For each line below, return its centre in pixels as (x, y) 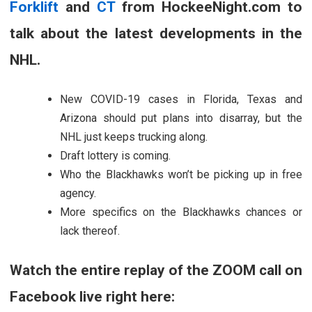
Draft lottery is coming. (115, 155)
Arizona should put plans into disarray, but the (181, 118)
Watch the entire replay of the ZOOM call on (156, 270)
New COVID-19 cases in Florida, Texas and (181, 99)
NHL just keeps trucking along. (134, 136)
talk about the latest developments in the (156, 33)
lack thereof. (90, 231)
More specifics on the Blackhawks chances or (181, 212)
